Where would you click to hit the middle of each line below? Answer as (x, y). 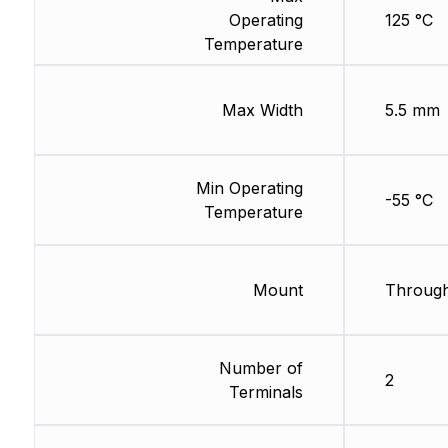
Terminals (265, 392)
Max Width (262, 110)
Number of (260, 368)
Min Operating (249, 188)
